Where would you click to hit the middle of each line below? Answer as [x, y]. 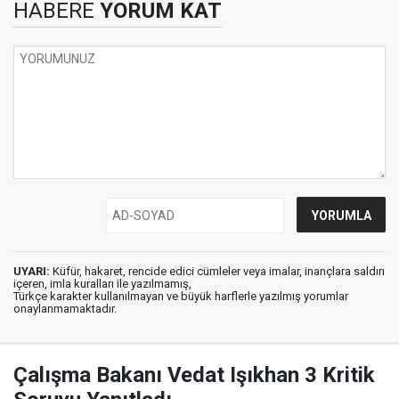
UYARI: [32, 271]
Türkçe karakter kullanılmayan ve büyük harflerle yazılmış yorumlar [181, 296]
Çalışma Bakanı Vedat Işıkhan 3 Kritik [194, 375]
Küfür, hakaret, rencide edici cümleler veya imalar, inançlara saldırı [217, 271]
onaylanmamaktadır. [65, 309]
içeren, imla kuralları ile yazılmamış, [102, 284]
